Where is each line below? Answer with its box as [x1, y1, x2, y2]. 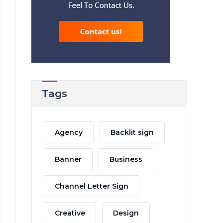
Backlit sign [110, 128, 154, 137]
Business [109, 155, 142, 164]
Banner [54, 155, 82, 164]
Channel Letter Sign [54, 182, 128, 191]
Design [112, 209, 139, 218]
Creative [54, 209, 85, 218]
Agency [54, 128, 83, 137]
